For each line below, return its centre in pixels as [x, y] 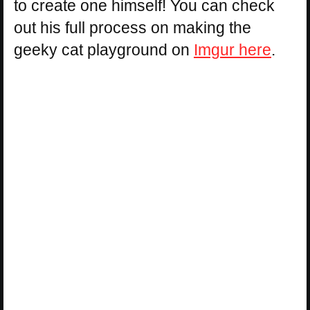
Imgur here [232, 49]
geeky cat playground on [104, 49]
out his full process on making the [133, 27]
